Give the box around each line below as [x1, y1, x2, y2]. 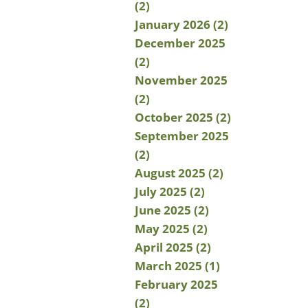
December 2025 [135, 35, 225, 51]
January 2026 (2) [135, 16, 228, 32]
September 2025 [135, 128, 229, 144]
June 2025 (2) [135, 202, 209, 218]
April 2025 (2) [135, 239, 211, 255]
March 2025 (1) [135, 258, 220, 274]
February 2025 [135, 276, 218, 292]
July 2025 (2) [135, 184, 205, 199]
